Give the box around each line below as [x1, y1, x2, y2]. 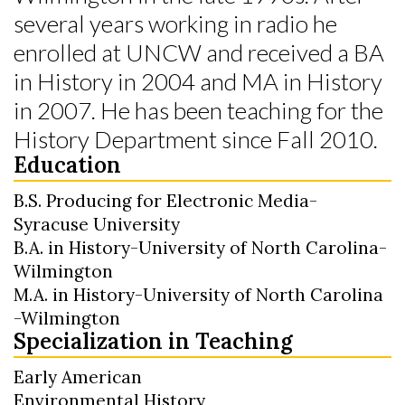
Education [14, 150, 121, 179]
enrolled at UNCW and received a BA [14, 37, 384, 67]
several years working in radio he [14, 8, 337, 38]
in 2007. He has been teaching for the [14, 95, 383, 125]
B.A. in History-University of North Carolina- [14, 236, 387, 259]
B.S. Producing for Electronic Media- [14, 189, 317, 212]
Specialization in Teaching [14, 326, 293, 355]
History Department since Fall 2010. [14, 124, 378, 154]
